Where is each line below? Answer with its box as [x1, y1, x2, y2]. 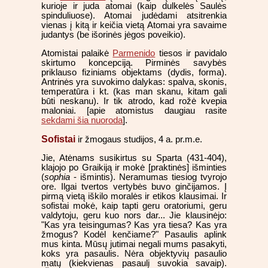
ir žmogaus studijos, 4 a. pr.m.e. [75, 134, 202, 144]
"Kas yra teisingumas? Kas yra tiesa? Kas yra [41, 220, 227, 230]
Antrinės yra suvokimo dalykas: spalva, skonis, [41, 77, 227, 87]
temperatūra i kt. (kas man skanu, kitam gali [41, 86, 227, 96]
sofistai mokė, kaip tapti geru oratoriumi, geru [41, 201, 227, 211]
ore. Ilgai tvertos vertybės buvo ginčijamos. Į [41, 182, 227, 192]
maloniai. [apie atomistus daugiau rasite [41, 105, 227, 115]
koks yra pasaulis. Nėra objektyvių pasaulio [41, 249, 227, 259]
